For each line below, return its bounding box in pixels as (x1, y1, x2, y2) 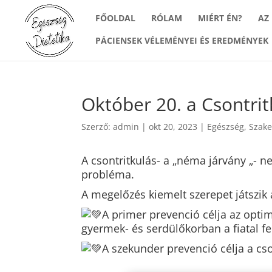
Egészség (207, 121, 245, 132)
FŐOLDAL (95, 12, 135, 24)
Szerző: (81, 121, 114, 132)
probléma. (81, 167, 135, 182)
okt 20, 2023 (149, 121, 198, 132)
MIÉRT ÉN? (198, 12, 242, 24)
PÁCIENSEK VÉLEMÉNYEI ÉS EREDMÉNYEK (95, 35, 268, 46)
